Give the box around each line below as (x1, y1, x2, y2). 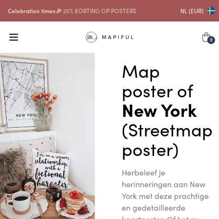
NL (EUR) (180, 6, 203, 15)
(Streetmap (121, 116, 213, 141)
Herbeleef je (121, 167, 165, 177)
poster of (121, 77, 193, 102)
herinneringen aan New (121, 178, 205, 189)
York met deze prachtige (121, 190, 209, 201)
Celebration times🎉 (8, 6, 62, 15)
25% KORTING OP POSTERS (62, 6, 136, 15)
